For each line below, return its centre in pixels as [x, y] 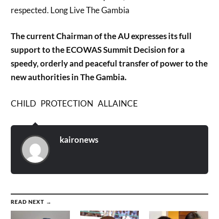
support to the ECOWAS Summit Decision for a [98, 50]
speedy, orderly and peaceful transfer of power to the [109, 64]
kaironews [79, 139]
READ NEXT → [32, 201]
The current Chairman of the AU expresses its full [101, 36]
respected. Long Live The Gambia [70, 10]
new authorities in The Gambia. [69, 77]
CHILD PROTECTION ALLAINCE [75, 103]
